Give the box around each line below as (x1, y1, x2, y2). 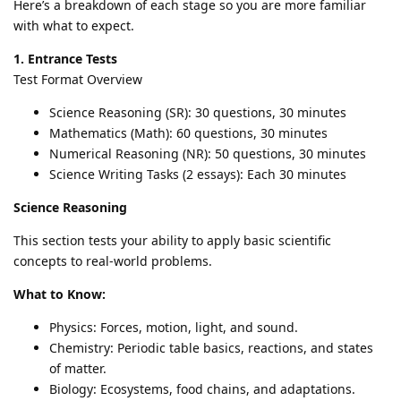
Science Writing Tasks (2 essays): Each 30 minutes (49, 165, 346, 183)
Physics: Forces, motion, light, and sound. (49, 318, 298, 336)
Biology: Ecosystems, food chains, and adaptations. (49, 380, 355, 397)
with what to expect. (13, 16, 134, 34)
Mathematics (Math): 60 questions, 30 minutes (49, 124, 328, 141)
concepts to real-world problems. (13, 252, 212, 269)
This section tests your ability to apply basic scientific (13, 231, 331, 249)
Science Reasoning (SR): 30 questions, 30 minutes (49, 103, 346, 121)
